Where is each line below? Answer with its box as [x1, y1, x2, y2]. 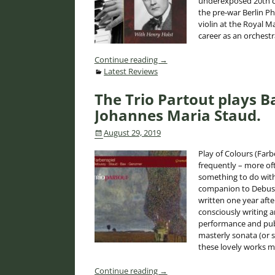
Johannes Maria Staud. [94, 104, 261, 125]
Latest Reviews [104, 65, 158, 77]
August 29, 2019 [104, 126, 161, 138]
